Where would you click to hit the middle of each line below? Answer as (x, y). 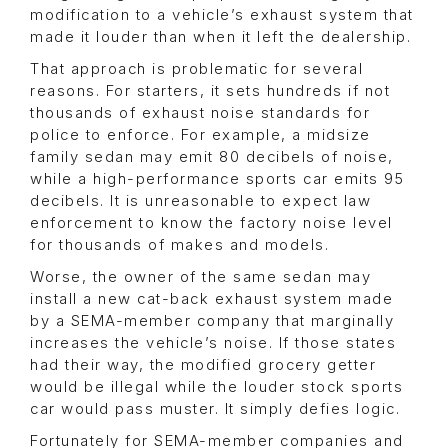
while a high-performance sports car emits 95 (217, 178)
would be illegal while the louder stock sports (216, 386)
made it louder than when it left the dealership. (220, 36)
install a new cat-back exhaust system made (211, 298)
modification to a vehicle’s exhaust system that (222, 14)
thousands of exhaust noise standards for (200, 112)
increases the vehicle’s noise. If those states (213, 342)
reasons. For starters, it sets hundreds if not (210, 90)
